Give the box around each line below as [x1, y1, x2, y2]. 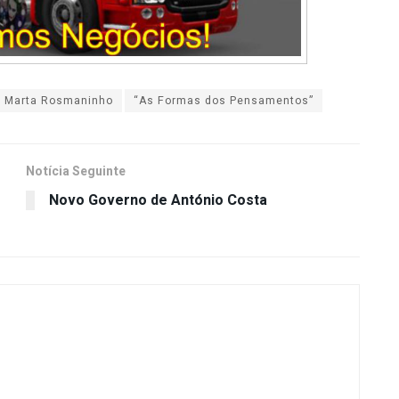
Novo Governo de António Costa [49, 189, 267, 211]
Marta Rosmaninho [4, 92, 113, 109]
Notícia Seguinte [26, 161, 126, 181]
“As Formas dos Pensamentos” [134, 92, 313, 109]
